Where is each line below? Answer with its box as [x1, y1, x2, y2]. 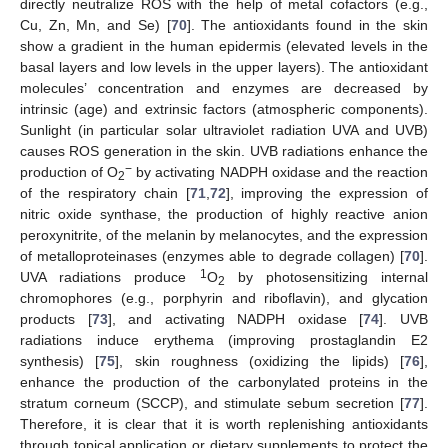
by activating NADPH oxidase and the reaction [132, 164, 429, 181]
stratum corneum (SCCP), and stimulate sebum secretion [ [20, 395, 404, 412]
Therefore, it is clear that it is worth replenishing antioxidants [20, 416, 428, 433]
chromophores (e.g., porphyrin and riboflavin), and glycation [20, 290, 428, 307]
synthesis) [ [20, 353, 100, 370]
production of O [20, 164, 119, 181]
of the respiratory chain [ [20, 185, 190, 202]
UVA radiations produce [20, 269, 200, 286]
